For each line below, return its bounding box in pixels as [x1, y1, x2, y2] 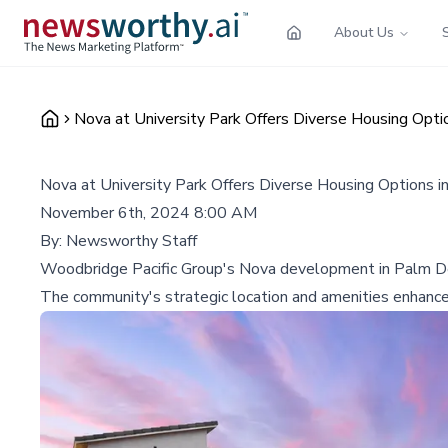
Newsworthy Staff [66, 229, 197, 252]
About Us [334, 22, 394, 42]
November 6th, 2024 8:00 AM [40, 201, 257, 224]
